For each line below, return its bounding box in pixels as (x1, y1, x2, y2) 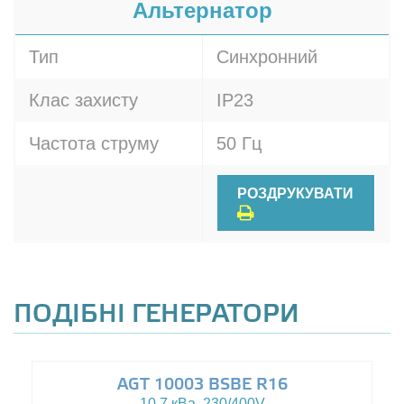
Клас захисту (29, 90, 138, 110)
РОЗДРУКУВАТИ (237, 186, 353, 201)
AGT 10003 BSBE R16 (116, 375, 288, 395)
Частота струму (29, 133, 159, 153)
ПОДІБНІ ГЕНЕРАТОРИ (14, 299, 299, 330)
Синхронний (216, 47, 317, 67)
